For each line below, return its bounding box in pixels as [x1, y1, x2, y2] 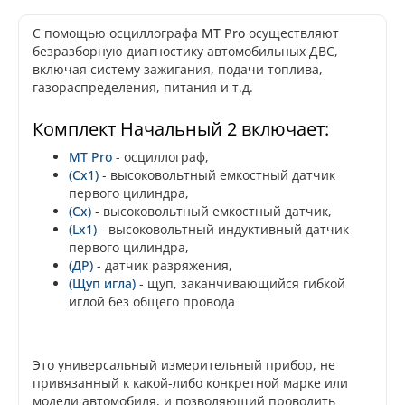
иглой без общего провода [69, 293, 235, 311]
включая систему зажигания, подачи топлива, [33, 61, 323, 79]
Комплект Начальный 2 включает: [33, 117, 334, 142]
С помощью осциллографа [33, 24, 202, 42]
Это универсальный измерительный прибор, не [33, 356, 335, 374]
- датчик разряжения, [93, 257, 232, 275]
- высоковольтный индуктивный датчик [97, 221, 349, 239]
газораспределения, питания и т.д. [33, 79, 253, 97]
